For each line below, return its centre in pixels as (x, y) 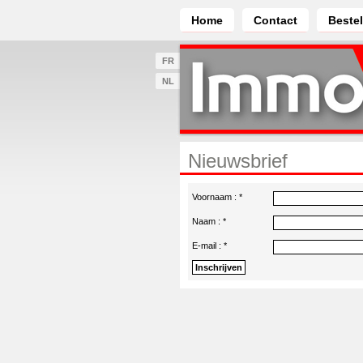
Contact (275, 21)
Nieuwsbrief (238, 161)
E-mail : (208, 246)
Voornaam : (216, 197)
